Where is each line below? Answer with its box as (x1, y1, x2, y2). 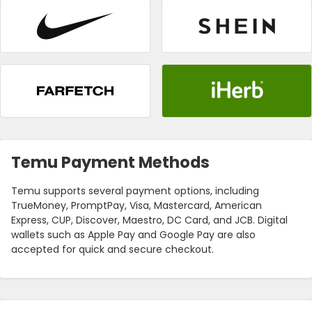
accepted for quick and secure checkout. (11, 242, 214, 257)
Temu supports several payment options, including (11, 184, 259, 198)
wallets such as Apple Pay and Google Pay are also (11, 228, 256, 242)
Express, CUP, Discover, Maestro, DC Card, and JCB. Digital (11, 213, 288, 228)
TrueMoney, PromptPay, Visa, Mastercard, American (11, 198, 262, 213)
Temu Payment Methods (11, 151, 210, 174)
